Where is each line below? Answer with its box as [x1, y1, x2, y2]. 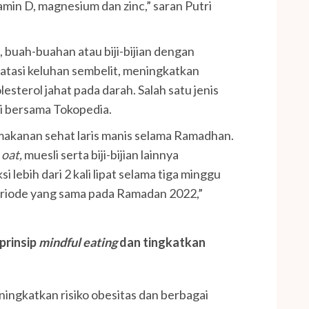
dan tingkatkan [117, 235, 206, 250]
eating [83, 235, 117, 250]
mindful [39, 235, 81, 250]
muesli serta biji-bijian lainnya [24, 147, 179, 163]
